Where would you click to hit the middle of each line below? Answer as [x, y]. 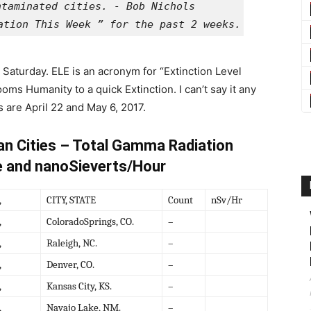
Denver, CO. [70, 264]
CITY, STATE [71, 200]
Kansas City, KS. [79, 286]
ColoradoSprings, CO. [90, 221]
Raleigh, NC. [72, 243]
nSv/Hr [227, 200]
